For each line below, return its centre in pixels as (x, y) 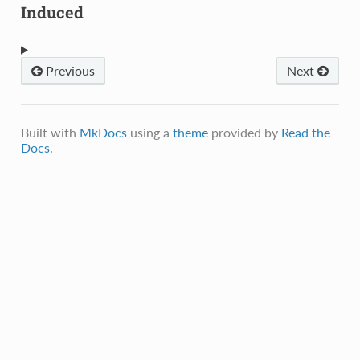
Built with (50, 132)
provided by (244, 132)
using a (149, 132)
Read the (305, 132)
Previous (68, 70)
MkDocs (103, 132)
